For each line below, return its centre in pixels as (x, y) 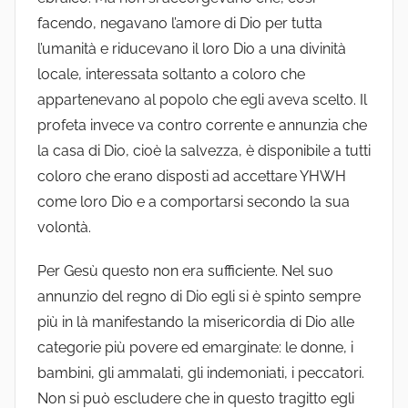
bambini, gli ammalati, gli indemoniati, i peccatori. (201, 373)
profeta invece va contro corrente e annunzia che (202, 126)
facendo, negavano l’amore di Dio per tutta (180, 24)
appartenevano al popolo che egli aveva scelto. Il (202, 100)
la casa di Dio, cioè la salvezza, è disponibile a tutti (204, 151)
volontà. (64, 228)
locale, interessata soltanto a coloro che (171, 75)
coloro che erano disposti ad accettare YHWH (192, 177)
